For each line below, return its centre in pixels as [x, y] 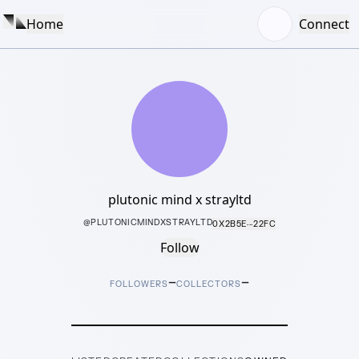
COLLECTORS [209, 284]
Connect [324, 24]
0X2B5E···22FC [244, 224]
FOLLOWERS [139, 284]
